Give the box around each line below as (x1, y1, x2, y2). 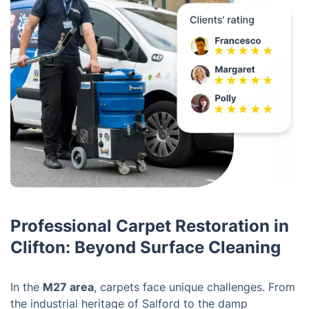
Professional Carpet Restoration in (10, 216, 289, 237)
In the (10, 280, 43, 295)
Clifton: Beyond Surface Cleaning (10, 237, 281, 258)
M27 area (43, 280, 94, 295)
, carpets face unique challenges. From (94, 280, 295, 295)
